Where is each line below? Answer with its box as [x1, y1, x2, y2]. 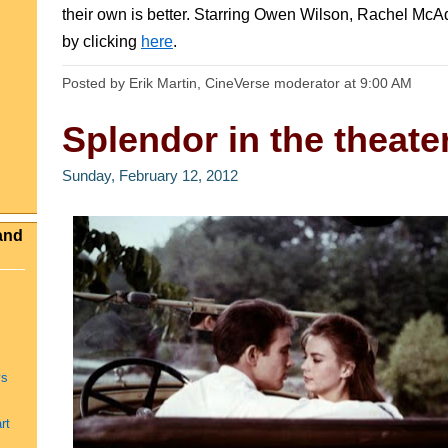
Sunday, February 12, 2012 [62, 168, 238, 184]
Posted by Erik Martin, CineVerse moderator [62, 75, 344, 91]
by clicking [62, 33, 141, 50]
